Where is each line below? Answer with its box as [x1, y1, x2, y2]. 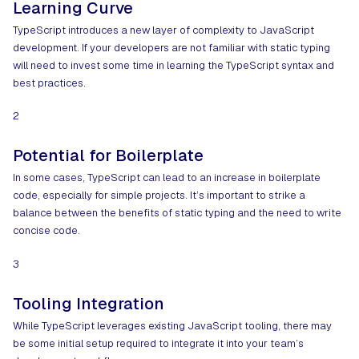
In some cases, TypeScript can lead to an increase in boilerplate [13, 171, 321, 185]
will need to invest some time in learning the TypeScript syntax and [13, 58, 334, 72]
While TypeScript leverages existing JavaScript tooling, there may [13, 318, 332, 333]
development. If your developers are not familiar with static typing [13, 40, 330, 54]
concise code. [13, 224, 80, 238]
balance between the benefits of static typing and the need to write [13, 206, 341, 220]
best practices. [13, 75, 86, 90]
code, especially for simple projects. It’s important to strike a [13, 188, 305, 203]
